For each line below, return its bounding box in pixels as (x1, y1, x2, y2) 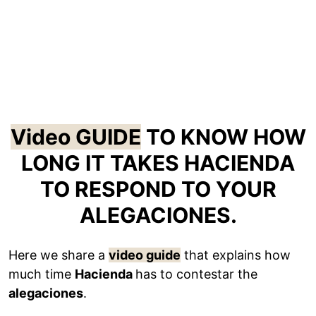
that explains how (181, 247, 291, 262)
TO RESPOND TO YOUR (39, 176, 276, 202)
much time (8, 266, 75, 281)
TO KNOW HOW (140, 123, 306, 150)
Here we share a (8, 247, 109, 262)
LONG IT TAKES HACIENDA (21, 150, 295, 176)
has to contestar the (135, 266, 257, 281)
